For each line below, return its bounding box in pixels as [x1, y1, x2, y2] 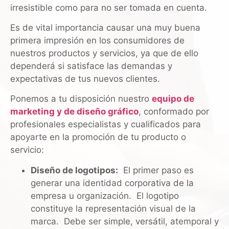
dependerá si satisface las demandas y [10, 61, 172, 72]
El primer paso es [123, 165, 194, 175]
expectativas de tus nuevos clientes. [10, 74, 160, 84]
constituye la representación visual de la [31, 203, 196, 214]
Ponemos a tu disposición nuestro [10, 94, 152, 104]
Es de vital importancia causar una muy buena [10, 22, 200, 33]
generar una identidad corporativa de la [31, 177, 194, 188]
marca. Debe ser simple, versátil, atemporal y [31, 216, 219, 226]
